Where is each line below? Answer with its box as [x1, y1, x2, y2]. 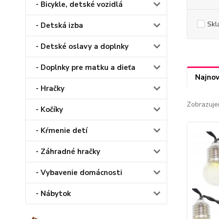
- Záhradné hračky [36, 147, 100, 156]
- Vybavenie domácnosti [36, 168, 122, 177]
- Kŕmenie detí [36, 126, 88, 135]
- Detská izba [36, 21, 83, 30]
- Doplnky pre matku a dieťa [36, 63, 135, 72]
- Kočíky [36, 105, 63, 114]
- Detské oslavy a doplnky [36, 42, 129, 51]
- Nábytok [36, 189, 71, 198]
